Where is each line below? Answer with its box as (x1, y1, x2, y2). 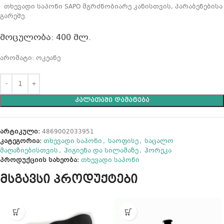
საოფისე (108, 137, 138, 146)
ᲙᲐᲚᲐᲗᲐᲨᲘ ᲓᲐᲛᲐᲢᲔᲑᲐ (74, 96, 149, 105)
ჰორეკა (144, 146, 171, 156)
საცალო (144, 137, 173, 146)
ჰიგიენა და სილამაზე (64, 146, 138, 156)
